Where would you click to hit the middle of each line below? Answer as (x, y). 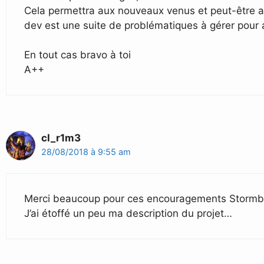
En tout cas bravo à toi (77, 55)
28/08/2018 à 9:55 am (86, 152)
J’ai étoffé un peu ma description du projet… (128, 213)
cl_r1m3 (61, 138)
